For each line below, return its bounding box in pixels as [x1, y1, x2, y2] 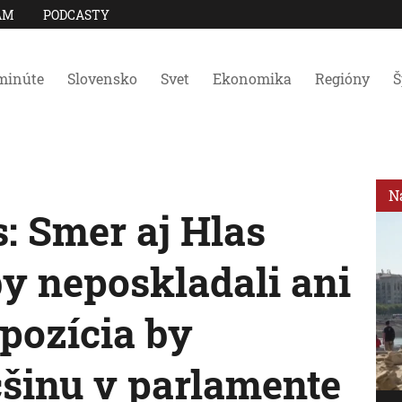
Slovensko [67, 69, 137, 88]
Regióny [315, 69, 370, 88]
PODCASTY [43, 5, 109, 23]
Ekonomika [213, 69, 292, 88]
